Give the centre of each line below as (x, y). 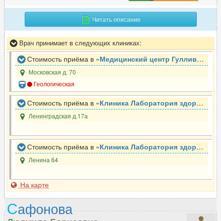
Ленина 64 (43, 160)
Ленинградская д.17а (58, 116)
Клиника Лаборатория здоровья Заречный (148, 103)
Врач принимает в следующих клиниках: (79, 43)
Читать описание (116, 19)
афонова (45, 208)
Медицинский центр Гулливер (148, 59)
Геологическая (54, 84)
